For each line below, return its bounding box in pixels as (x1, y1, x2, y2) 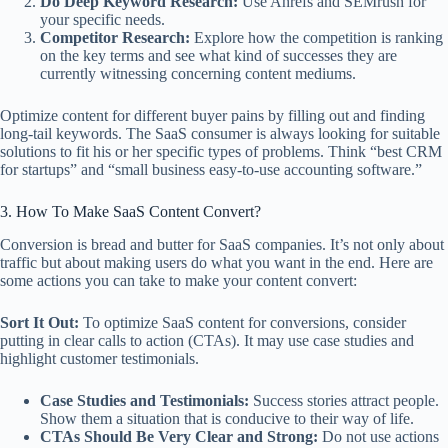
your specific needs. (40, 11, 165, 29)
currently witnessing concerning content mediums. (40, 65, 356, 83)
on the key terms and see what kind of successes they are (40, 47, 397, 65)
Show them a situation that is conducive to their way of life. (40, 410, 414, 428)
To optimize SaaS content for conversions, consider (79, 314, 406, 332)
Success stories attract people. (249, 392, 439, 410)
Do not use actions (318, 428, 439, 446)
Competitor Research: (40, 29, 190, 47)
